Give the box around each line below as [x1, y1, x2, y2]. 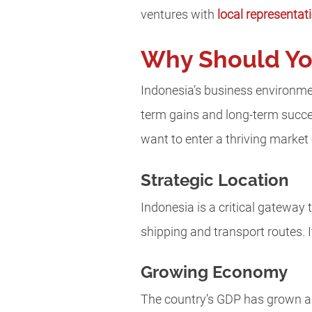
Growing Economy [141, 262, 288, 283]
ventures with [141, 8, 217, 22]
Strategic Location [141, 169, 289, 190]
